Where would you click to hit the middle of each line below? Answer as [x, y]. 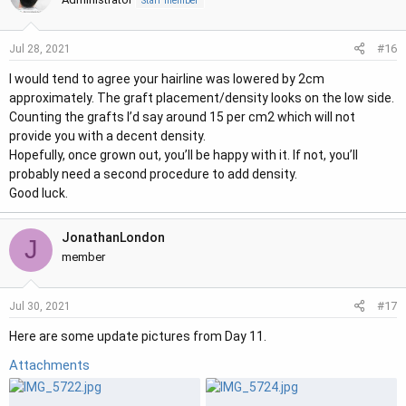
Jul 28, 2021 [40, 48]
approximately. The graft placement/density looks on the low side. [202, 97]
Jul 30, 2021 [40, 306]
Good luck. [39, 193]
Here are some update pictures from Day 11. [138, 336]
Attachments [49, 365]
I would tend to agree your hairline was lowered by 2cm [167, 78]
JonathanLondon [113, 237]
